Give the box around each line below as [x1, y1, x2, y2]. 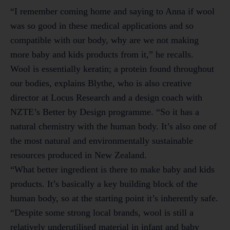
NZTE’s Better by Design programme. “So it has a [10, 107, 199, 118]
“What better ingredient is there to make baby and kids [10, 164, 215, 175]
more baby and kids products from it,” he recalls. [10, 49, 194, 60]
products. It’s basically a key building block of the [10, 179, 198, 189]
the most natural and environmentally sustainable [10, 136, 193, 146]
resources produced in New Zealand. [10, 150, 147, 161]
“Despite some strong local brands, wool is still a [10, 207, 194, 218]
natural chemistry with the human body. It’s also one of [10, 121, 217, 132]
